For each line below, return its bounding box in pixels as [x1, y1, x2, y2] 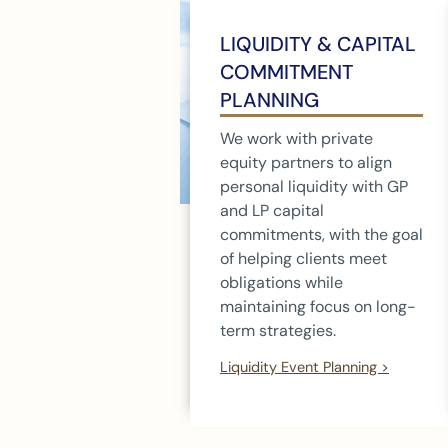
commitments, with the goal [220, 223, 423, 245]
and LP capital [220, 199, 324, 221]
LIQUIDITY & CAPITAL [220, 30, 416, 57]
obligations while [220, 271, 343, 293]
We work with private [220, 127, 373, 149]
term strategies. [220, 319, 336, 341]
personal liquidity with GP [220, 175, 408, 197]
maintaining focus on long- [220, 295, 416, 317]
